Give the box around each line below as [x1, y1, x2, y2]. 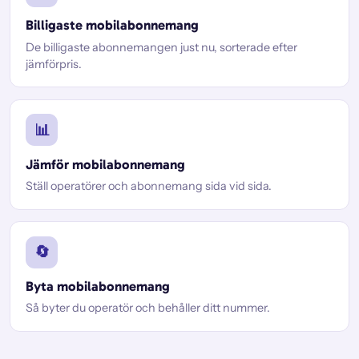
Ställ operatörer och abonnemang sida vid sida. [26, 179, 272, 194]
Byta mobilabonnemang [26, 278, 171, 295]
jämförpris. [26, 56, 83, 71]
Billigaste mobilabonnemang [26, 17, 200, 34]
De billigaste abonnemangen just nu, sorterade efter [26, 39, 298, 54]
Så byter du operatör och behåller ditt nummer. [26, 301, 271, 316]
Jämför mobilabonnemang [26, 155, 186, 172]
